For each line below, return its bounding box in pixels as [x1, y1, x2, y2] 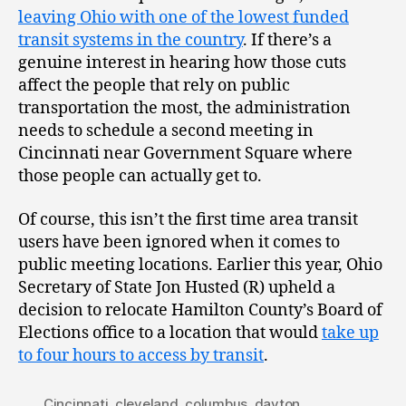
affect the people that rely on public [18, 75, 290, 97]
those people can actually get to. [18, 166, 262, 188]
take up [322, 322, 379, 343]
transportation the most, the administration [18, 98, 351, 120]
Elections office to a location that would [18, 322, 322, 343]
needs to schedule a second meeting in [18, 121, 314, 142]
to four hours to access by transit [18, 344, 264, 366]
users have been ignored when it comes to [18, 231, 340, 253]
